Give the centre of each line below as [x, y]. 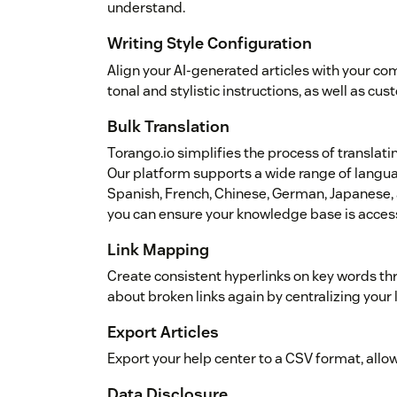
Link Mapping [158, 249]
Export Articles [163, 331]
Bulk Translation [168, 126]
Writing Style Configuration [210, 43]
